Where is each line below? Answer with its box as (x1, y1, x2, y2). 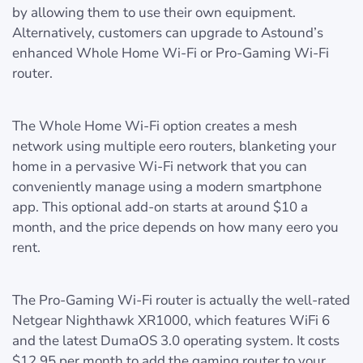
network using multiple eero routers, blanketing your (12, 137, 336, 156)
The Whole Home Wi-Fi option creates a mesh (12, 117, 297, 136)
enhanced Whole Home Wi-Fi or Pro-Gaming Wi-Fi (12, 44, 329, 63)
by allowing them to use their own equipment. (12, 3, 296, 23)
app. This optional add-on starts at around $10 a (12, 198, 308, 217)
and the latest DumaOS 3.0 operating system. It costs (12, 331, 340, 351)
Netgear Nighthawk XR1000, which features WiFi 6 (12, 311, 330, 331)
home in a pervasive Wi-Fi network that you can (12, 157, 307, 177)
